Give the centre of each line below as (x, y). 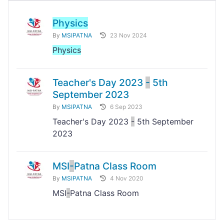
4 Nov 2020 (127, 178)
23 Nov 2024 (128, 35)
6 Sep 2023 (126, 107)
